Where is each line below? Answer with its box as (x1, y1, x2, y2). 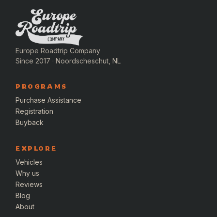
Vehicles (15, 158, 43, 167)
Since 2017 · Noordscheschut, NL (15, 57, 121, 65)
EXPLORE (15, 144, 57, 153)
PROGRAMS (15, 82, 67, 91)
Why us (15, 169, 39, 178)
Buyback (15, 118, 44, 127)
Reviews (15, 180, 43, 189)
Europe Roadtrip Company (15, 46, 100, 55)
